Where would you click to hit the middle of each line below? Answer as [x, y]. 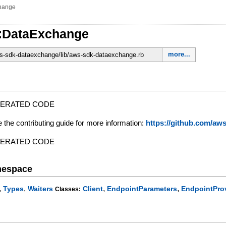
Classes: [68, 189]
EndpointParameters [142, 189]
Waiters [41, 189]
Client [93, 189]
